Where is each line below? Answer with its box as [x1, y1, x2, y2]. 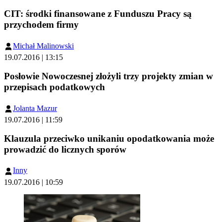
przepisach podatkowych [4, 81, 105, 92]
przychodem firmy [4, 19, 79, 30]
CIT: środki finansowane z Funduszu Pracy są [4, 8, 192, 19]
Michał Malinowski [13, 41, 74, 50]
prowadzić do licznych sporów [4, 144, 126, 155]
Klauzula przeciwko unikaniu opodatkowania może [4, 133, 214, 144]
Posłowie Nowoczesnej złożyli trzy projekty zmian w [4, 70, 213, 81]
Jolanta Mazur [13, 104, 57, 112]
